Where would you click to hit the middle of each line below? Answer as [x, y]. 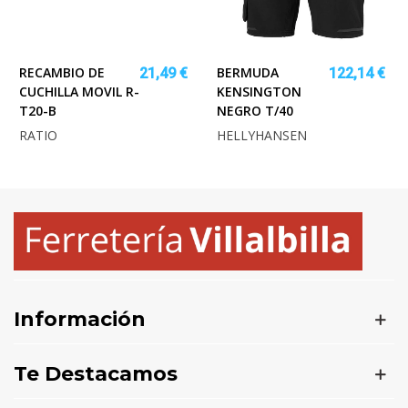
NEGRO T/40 [255, 111]
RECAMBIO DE [62, 73]
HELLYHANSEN [262, 136]
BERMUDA [248, 73]
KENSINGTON [259, 92]
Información [80, 320]
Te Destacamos [96, 374]
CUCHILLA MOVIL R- [79, 92]
